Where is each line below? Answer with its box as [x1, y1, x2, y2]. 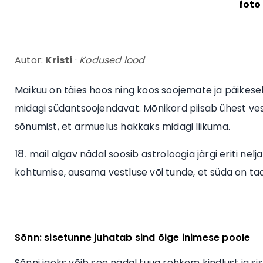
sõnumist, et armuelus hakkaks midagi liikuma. [15, 120, 231, 134]
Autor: [15, 53, 46, 68]
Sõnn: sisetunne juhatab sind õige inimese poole [15, 231, 251, 245]
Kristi [45, 53, 73, 68]
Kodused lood [79, 53, 145, 68]
